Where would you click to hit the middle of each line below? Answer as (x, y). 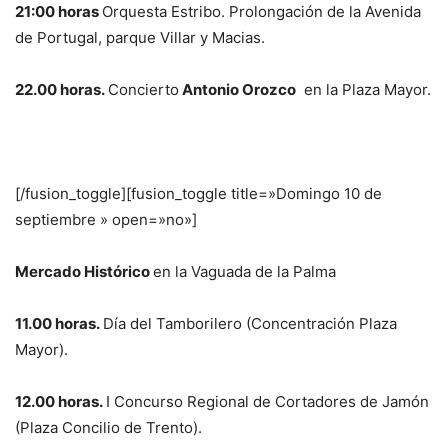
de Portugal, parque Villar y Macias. (140, 37)
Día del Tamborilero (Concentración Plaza (250, 323)
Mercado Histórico (84, 271)
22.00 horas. (61, 89)
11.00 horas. (59, 323)
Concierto (143, 89)
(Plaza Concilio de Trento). (108, 427)
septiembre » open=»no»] (106, 219)
